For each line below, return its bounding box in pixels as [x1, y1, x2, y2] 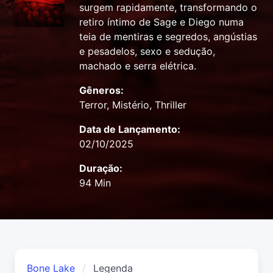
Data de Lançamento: [79, 123, 180, 136]
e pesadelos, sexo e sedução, [79, 45, 215, 58]
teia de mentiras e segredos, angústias [79, 30, 257, 43]
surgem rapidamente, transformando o [79, 1, 257, 14]
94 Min [79, 177, 111, 190]
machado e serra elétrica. [79, 60, 196, 73]
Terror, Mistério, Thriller [79, 99, 186, 112]
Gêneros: [79, 84, 124, 97]
